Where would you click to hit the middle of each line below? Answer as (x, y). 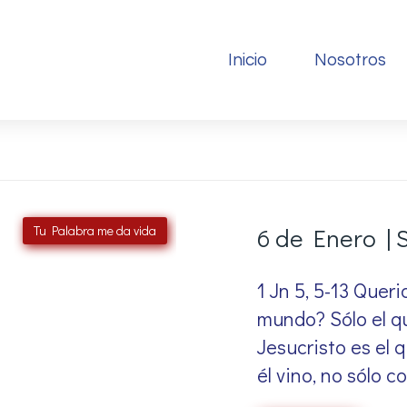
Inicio (247, 60)
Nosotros (350, 60)
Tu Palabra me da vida (95, 230)
